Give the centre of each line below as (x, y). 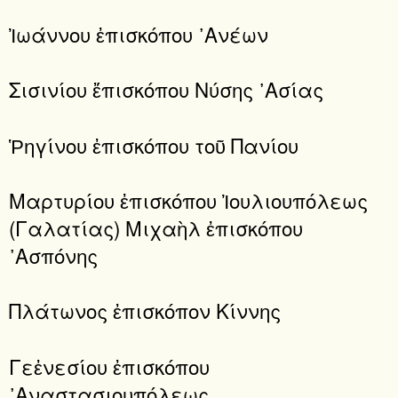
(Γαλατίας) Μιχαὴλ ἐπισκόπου (156, 228)
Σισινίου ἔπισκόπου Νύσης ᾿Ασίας (166, 89)
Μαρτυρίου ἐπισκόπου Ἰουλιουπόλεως (188, 200)
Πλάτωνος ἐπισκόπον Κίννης (145, 310)
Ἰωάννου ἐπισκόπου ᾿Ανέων (139, 34)
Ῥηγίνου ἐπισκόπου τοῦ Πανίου (154, 144)
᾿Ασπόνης (53, 255)
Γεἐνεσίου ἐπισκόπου (109, 366)
